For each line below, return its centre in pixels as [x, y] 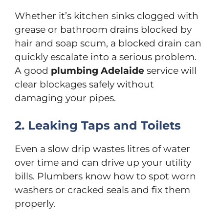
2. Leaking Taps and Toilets [98, 126]
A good [33, 70]
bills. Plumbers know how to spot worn [105, 176]
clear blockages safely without [84, 84]
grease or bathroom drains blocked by [103, 29]
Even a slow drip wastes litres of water [102, 149]
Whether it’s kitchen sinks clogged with [107, 16]
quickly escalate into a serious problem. [106, 57]
